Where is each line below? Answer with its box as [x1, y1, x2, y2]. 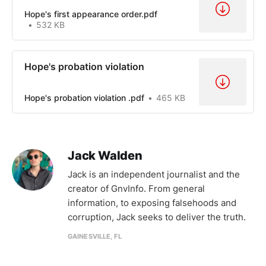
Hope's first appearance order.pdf [24, 8, 157, 19]
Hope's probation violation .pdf [24, 92, 144, 103]
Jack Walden [68, 148, 142, 163]
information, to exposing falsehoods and [68, 197, 236, 208]
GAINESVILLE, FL [68, 232, 122, 240]
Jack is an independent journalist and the [68, 168, 240, 180]
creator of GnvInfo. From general [68, 182, 205, 194]
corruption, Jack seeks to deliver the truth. [68, 211, 246, 223]
